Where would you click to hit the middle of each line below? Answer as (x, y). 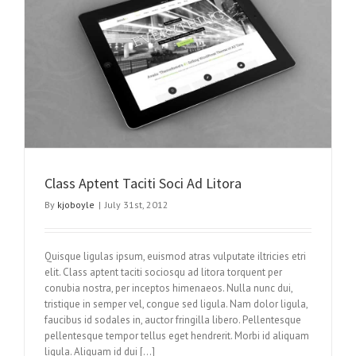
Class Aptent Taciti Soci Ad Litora (143, 184)
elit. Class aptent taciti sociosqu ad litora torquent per (163, 273)
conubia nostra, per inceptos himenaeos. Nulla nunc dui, (168, 288)
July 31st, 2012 (137, 205)
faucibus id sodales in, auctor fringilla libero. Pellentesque (173, 320)
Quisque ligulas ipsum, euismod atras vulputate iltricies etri (175, 257)
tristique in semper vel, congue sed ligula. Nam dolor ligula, (176, 304)
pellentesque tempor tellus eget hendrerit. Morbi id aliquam (177, 336)
